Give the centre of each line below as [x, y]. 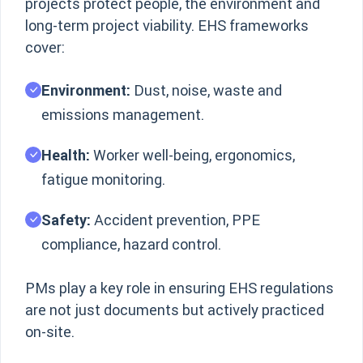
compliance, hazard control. [131, 244]
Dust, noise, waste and [206, 90]
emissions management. [123, 115]
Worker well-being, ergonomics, [192, 155]
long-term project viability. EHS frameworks [167, 26]
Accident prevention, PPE [175, 220]
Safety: [66, 220]
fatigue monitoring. [103, 179]
